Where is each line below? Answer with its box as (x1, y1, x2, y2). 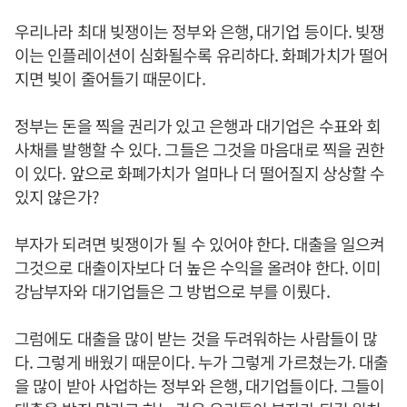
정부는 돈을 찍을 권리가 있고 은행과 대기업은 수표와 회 (15, 114, 382, 137)
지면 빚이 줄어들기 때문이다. (15, 66, 205, 90)
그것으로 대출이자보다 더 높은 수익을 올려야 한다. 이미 (15, 255, 382, 279)
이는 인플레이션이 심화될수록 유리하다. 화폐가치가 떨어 (15, 43, 389, 66)
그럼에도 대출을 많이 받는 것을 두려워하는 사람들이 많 (15, 326, 378, 350)
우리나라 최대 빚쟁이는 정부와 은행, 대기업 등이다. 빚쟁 (15, 19, 385, 43)
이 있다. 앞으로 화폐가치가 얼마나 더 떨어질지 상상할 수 (15, 161, 385, 184)
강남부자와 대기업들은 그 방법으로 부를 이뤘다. (15, 279, 330, 303)
